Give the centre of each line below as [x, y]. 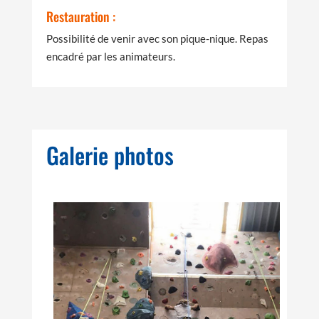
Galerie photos [110, 155]
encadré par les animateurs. [110, 56]
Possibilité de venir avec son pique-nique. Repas [157, 38]
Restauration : [80, 16]
